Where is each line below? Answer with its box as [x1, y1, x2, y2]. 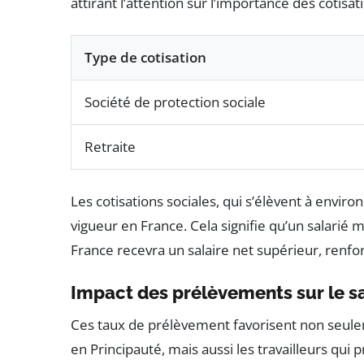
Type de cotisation [84, 48, 206, 67]
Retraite [84, 137, 136, 157]
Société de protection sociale [84, 93, 266, 112]
